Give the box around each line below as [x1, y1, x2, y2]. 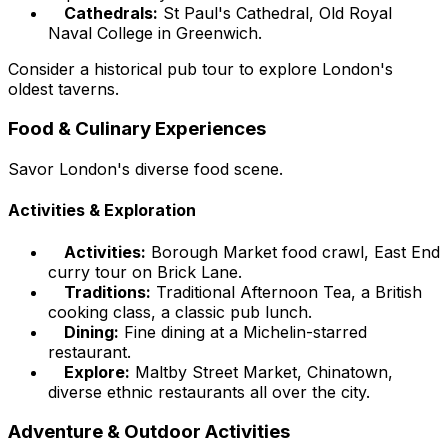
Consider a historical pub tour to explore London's [8, 58, 393, 79]
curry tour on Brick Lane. [48, 261, 242, 282]
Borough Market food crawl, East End [146, 241, 440, 262]
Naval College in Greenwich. [48, 22, 262, 43]
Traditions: [64, 281, 151, 302]
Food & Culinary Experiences [8, 117, 266, 141]
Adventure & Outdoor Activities [8, 420, 290, 444]
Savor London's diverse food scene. [8, 159, 283, 180]
